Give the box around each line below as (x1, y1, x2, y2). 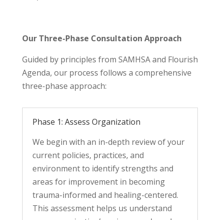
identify (91, 163, 119, 174)
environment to (32, 163, 92, 174)
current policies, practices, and (32, 149, 144, 161)
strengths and (119, 163, 173, 174)
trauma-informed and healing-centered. (32, 189, 178, 200)
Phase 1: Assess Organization (32, 116, 140, 127)
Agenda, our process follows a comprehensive (22, 67, 192, 78)
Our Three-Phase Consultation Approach (22, 32, 182, 44)
